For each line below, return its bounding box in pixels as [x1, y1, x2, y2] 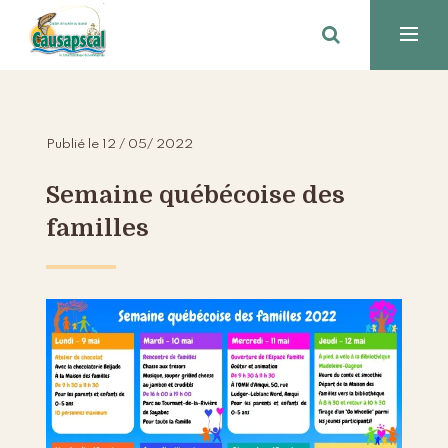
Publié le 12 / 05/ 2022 [46, 138, 194, 152]
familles [46, 214, 150, 243]
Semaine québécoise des [46, 181, 346, 210]
